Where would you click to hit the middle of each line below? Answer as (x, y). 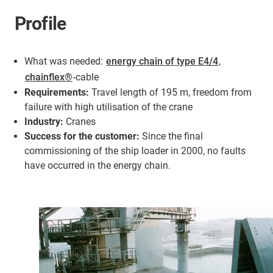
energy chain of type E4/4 (162, 61)
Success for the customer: (82, 136)
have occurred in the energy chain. (97, 165)
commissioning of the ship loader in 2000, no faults (135, 151)
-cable (86, 77)
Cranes (80, 122)
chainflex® (49, 77)
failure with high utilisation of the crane (108, 107)
